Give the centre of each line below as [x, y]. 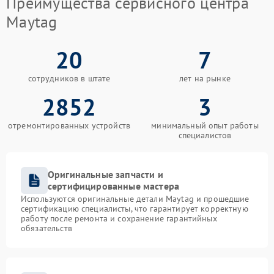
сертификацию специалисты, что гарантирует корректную [135, 209]
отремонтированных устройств [69, 125]
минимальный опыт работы [205, 125]
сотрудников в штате [69, 78]
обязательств [46, 228]
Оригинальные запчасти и [106, 174]
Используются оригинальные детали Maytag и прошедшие [135, 199]
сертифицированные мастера [114, 186]
